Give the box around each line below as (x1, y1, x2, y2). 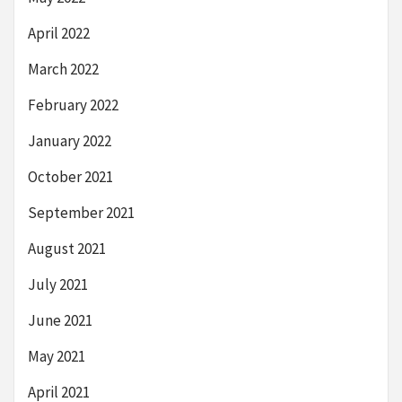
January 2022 (28, 130, 111, 151)
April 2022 (28, 22, 90, 43)
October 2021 (28, 166, 113, 187)
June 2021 (28, 310, 92, 330)
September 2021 (28, 202, 135, 223)
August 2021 (28, 238, 106, 258)
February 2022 (28, 94, 118, 115)
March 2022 (28, 58, 99, 79)
